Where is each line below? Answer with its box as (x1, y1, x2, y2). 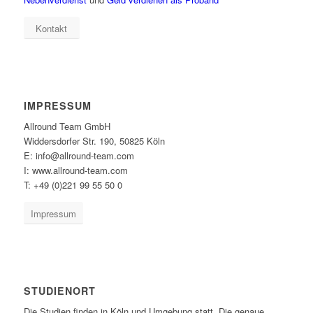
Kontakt (36, 22, 68, 36)
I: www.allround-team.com (23, 163, 128, 177)
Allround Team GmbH (23, 119, 110, 133)
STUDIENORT (23, 284, 96, 298)
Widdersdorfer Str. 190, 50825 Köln (23, 134, 165, 148)
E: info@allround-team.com (23, 149, 134, 163)
